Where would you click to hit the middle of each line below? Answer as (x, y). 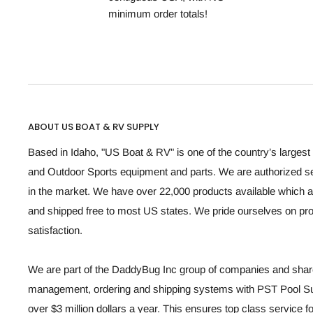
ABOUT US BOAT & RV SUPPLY (94, 126)
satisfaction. (55, 231)
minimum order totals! (158, 13)
